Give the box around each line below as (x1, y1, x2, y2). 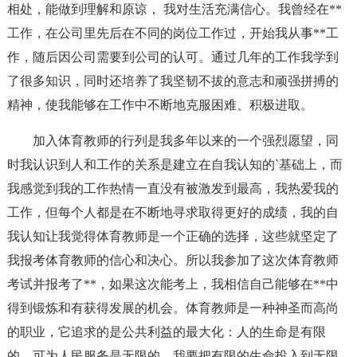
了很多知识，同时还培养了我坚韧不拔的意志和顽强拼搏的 (6, 74, 339, 88)
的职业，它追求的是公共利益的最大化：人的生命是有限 (6, 325, 326, 339)
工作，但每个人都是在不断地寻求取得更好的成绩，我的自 (6, 206, 339, 219)
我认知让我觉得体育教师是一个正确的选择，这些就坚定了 (6, 229, 339, 243)
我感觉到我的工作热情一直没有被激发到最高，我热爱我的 (6, 182, 339, 195)
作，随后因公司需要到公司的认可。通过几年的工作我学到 (6, 50, 339, 64)
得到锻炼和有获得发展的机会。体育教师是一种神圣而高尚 (6, 301, 339, 315)
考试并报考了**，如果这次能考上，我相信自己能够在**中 (6, 277, 339, 291)
